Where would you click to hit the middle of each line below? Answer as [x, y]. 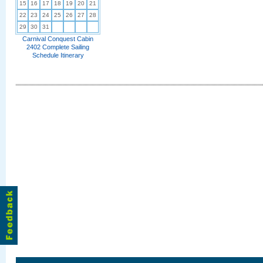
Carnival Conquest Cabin [58, 39]
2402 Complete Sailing [58, 47]
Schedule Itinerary [58, 55]
